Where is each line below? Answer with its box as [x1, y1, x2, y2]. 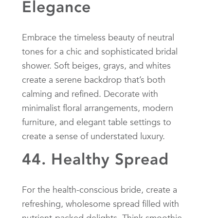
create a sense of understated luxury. [22, 130, 165, 142]
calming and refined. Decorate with [22, 88, 158, 99]
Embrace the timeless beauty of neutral [22, 31, 174, 43]
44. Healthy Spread [22, 149, 169, 168]
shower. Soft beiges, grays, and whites [22, 59, 171, 71]
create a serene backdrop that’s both [22, 73, 165, 85]
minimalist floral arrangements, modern [22, 102, 173, 113]
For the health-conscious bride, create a [22, 183, 177, 195]
